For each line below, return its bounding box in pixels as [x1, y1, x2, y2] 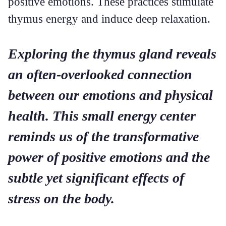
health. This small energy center [8, 108, 196, 124]
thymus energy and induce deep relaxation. [8, 12, 210, 25]
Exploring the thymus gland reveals [8, 46, 216, 62]
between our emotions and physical [8, 87, 213, 103]
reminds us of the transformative [8, 129, 199, 144]
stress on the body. [8, 191, 115, 206]
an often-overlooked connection [8, 67, 192, 82]
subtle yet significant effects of [8, 170, 184, 186]
